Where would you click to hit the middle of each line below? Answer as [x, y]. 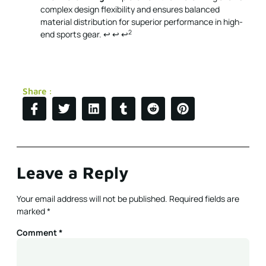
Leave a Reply [73, 172]
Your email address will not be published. [92, 198]
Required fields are [204, 198]
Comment [38, 233]
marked [32, 211]
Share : [37, 91]
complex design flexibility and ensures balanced [130, 9]
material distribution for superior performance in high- [142, 22]
